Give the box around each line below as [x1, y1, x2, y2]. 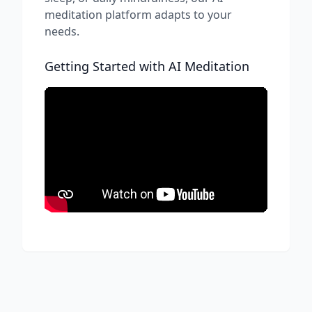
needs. [45, 24, 79, 39]
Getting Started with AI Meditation [45, 58, 249, 75]
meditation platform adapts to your [45, 7, 232, 22]
